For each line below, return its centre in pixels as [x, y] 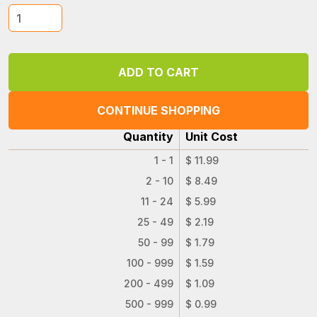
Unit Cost [212, 137]
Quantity [148, 137]
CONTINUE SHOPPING [158, 110]
